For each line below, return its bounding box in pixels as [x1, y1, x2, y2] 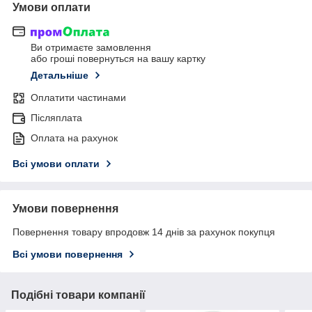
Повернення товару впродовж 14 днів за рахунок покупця [13, 226, 275, 238]
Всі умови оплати [13, 158, 100, 170]
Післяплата [31, 112, 82, 124]
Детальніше [31, 70, 88, 81]
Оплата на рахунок [31, 132, 118, 144]
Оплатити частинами [31, 92, 126, 104]
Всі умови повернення [13, 249, 123, 260]
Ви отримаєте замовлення [31, 42, 151, 54]
